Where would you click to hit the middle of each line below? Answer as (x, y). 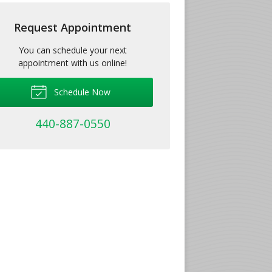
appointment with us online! (73, 63)
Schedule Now (81, 92)
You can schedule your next (73, 50)
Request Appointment (73, 27)
